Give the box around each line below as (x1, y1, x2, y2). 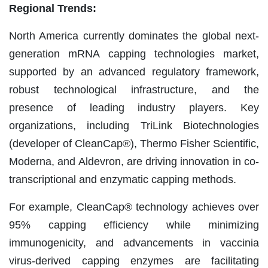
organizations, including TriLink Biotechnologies (9, 119, 259, 132)
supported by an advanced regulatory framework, (9, 65, 259, 78)
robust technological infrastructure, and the (9, 83, 259, 96)
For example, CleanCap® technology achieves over (9, 200, 259, 213)
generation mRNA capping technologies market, (9, 47, 259, 60)
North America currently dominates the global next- (9, 29, 259, 42)
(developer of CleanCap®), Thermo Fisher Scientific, (9, 137, 259, 150)
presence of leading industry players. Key (9, 101, 259, 114)
